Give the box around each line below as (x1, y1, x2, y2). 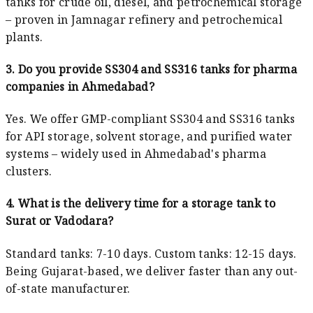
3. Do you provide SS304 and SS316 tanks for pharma (6, 61, 297, 77)
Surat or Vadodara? (6, 213, 114, 229)
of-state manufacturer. (6, 280, 131, 296)
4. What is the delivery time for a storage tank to (6, 196, 275, 212)
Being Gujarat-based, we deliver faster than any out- (6, 263, 298, 279)
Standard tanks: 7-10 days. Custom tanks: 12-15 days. (6, 245, 297, 261)
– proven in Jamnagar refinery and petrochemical (6, 11, 283, 27)
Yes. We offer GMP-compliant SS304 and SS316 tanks (6, 111, 296, 127)
